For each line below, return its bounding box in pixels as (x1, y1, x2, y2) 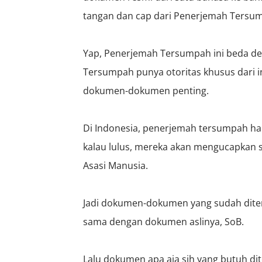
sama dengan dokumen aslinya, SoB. (83, 215, 244, 229)
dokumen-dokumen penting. (83, 84, 209, 98)
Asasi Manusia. (83, 159, 148, 173)
